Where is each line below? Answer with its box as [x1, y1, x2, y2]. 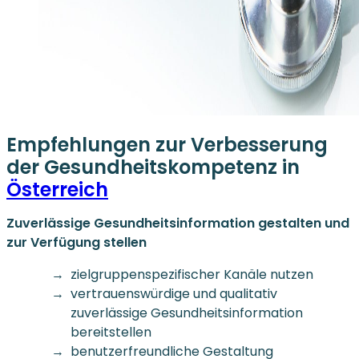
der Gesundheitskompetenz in [6, 153, 300, 180]
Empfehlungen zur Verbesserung [6, 131, 328, 158]
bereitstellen [71, 322, 151, 341]
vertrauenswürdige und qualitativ [71, 284, 277, 303]
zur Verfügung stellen [6, 232, 147, 252]
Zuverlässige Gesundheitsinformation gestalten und [6, 213, 349, 232]
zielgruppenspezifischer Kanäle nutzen [71, 264, 313, 284]
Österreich [6, 175, 108, 203]
